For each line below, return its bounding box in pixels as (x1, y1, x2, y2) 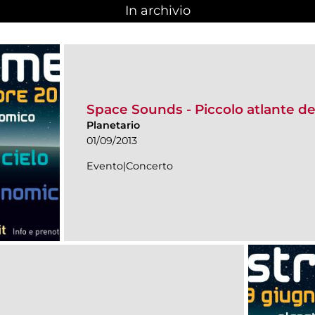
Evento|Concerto (86, 160, 173, 173)
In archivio (124, 2, 191, 18)
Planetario (86, 119, 140, 132)
